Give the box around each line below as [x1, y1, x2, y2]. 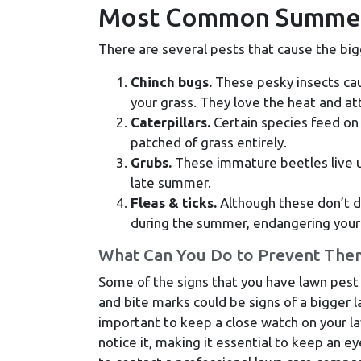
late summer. [131, 174, 211, 190]
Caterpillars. [131, 114, 210, 130]
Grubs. [131, 154, 172, 170]
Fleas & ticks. [131, 194, 217, 210]
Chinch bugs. [131, 73, 212, 89]
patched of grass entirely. [131, 134, 287, 150]
